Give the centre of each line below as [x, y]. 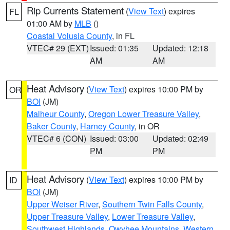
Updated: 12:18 [181, 48]
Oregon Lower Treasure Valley [143, 114]
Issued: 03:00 [114, 138]
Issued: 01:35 [114, 48]
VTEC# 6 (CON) [56, 138]
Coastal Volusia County [69, 36]
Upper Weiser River [62, 204]
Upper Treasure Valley [67, 216]
